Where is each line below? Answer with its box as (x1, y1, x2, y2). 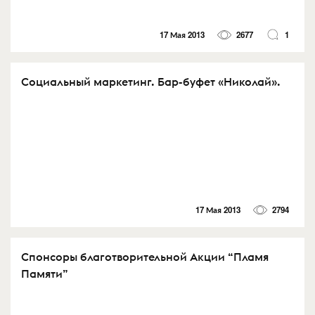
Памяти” (21, 266, 68, 281)
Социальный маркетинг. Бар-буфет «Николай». (21, 75, 281, 89)
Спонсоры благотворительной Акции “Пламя (21, 249, 269, 264)
